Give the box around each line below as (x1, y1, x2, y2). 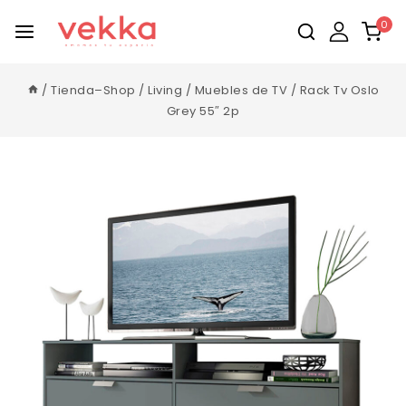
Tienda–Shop (51, 81, 136, 99)
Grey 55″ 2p (166, 101, 240, 120)
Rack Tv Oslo (299, 81, 380, 99)
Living (148, 81, 182, 99)
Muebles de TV (194, 81, 287, 99)
